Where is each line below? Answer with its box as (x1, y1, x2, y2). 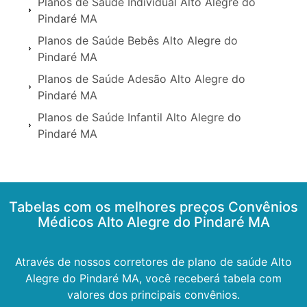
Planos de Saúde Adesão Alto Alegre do (38, 71, 246, 86)
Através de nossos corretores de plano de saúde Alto (15, 254, 292, 269)
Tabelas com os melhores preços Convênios (9, 198, 298, 215)
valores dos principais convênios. (67, 287, 240, 302)
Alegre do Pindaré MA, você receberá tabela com (25, 271, 282, 285)
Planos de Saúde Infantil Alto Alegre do (38, 110, 242, 124)
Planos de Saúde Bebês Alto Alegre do (38, 33, 238, 47)
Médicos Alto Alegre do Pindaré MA (37, 213, 270, 230)
